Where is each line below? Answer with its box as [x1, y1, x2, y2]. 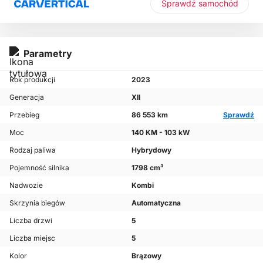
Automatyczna [131, 198, 181, 207]
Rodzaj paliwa [9, 145, 56, 154]
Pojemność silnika [9, 163, 69, 172]
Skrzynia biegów [9, 198, 65, 207]
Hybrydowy [131, 145, 171, 154]
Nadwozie [9, 180, 43, 190]
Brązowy [131, 251, 161, 260]
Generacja [9, 92, 44, 102]
